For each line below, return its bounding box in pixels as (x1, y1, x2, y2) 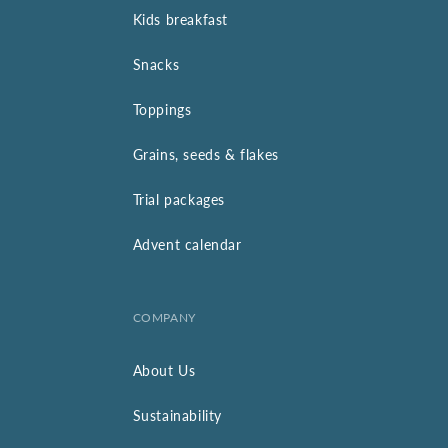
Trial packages (132, 191, 226, 209)
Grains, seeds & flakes (132, 146, 279, 164)
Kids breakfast (132, 11, 229, 29)
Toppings (132, 101, 192, 119)
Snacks (132, 56, 180, 74)
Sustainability (132, 407, 223, 425)
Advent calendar (132, 236, 242, 254)
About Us (132, 362, 196, 380)
